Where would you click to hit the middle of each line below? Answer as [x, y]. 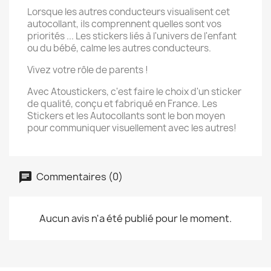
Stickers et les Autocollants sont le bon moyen [126, 116]
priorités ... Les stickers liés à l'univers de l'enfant [132, 36]
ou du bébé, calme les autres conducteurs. [119, 48]
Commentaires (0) [79, 176]
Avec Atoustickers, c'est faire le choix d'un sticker [134, 92]
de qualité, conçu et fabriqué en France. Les [122, 104]
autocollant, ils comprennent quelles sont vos [124, 24]
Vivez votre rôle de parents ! [88, 70]
